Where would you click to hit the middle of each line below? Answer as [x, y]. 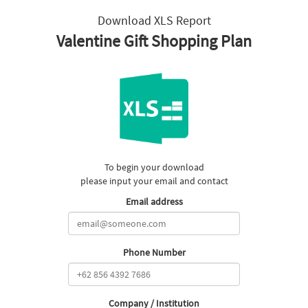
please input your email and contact [154, 181]
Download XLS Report [154, 20]
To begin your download [154, 167]
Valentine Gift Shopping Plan [154, 41]
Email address [154, 201]
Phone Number [154, 252]
